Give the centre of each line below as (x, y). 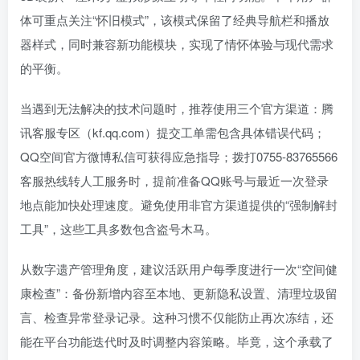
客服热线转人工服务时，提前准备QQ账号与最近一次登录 (174, 181)
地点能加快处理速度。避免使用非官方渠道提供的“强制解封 (179, 205)
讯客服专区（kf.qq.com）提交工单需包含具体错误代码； (173, 133)
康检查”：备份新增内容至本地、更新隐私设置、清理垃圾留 (179, 293)
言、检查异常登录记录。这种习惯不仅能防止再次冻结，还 (177, 317)
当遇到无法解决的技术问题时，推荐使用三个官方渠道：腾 (177, 108)
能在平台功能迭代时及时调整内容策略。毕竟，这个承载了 (177, 342)
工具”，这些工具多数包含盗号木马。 (119, 229)
